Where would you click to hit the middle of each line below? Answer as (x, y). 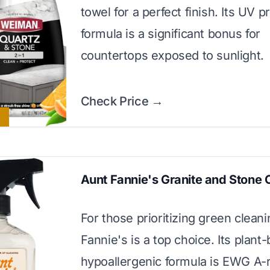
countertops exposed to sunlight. (172, 55)
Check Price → (122, 101)
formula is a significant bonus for (171, 34)
